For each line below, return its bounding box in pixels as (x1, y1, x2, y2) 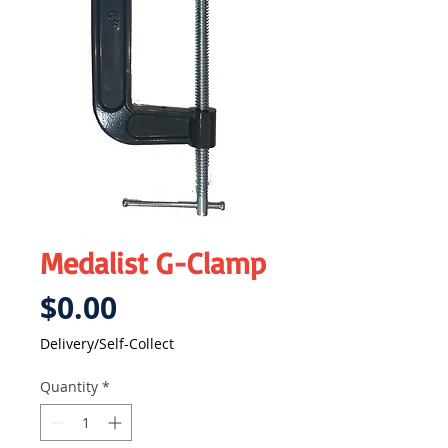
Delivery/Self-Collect (40, 334, 174, 354)
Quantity (40, 377, 98, 397)
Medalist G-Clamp (40, 244, 266, 282)
